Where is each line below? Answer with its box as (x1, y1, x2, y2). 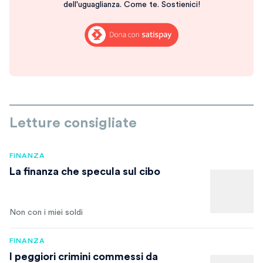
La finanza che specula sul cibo (9, 166, 160, 177)
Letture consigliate (9, 116, 137, 131)
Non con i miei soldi (9, 208, 83, 217)
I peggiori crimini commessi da (9, 251, 158, 262)
